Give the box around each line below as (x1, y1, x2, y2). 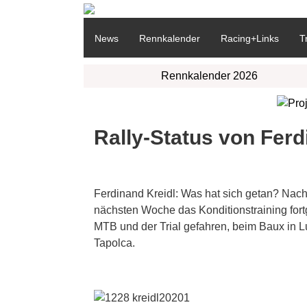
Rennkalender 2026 (160, 70, 258, 82)
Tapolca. (94, 236, 135, 249)
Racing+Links (221, 33, 279, 44)
